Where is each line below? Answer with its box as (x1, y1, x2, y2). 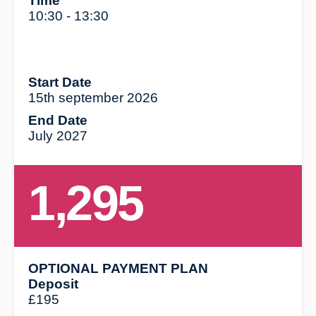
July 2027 (28, 128, 88, 143)
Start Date (28, 74, 92, 90)
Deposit (28, 276, 79, 291)
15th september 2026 (28, 90, 159, 105)
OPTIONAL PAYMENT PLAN (28, 260, 209, 276)
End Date (28, 112, 88, 128)
